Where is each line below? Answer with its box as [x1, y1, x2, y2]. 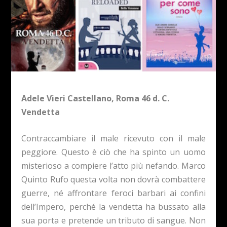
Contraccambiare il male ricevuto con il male [21, 133, 206, 144]
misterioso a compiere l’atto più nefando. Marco [21, 160, 206, 172]
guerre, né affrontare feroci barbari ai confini [21, 187, 206, 199]
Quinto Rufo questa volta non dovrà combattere [21, 174, 206, 185]
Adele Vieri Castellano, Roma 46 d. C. [21, 92, 170, 104]
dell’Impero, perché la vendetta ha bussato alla [21, 201, 206, 213]
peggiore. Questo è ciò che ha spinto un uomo [21, 146, 206, 158]
